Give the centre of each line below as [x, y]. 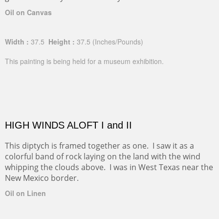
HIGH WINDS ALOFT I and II [68, 125]
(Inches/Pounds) [118, 42]
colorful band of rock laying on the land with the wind [103, 156]
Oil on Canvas [28, 12]
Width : [17, 42]
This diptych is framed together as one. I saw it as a [99, 146]
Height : [61, 42]
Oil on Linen [25, 193]
